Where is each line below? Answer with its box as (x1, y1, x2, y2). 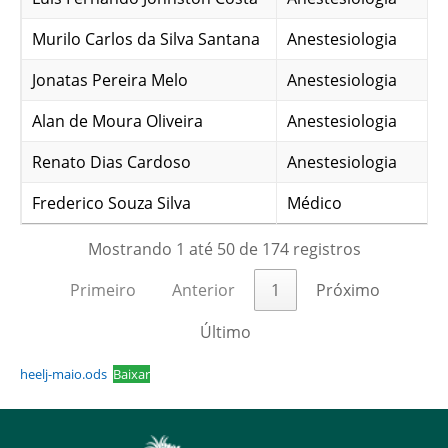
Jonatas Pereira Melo (32, 69, 188, 91)
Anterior (172, 279, 235, 301)
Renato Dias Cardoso (32, 151, 191, 173)
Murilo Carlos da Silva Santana (32, 28, 260, 50)
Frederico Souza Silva (32, 192, 191, 214)
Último (199, 321, 251, 343)
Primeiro (70, 279, 136, 301)
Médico (287, 192, 342, 214)
